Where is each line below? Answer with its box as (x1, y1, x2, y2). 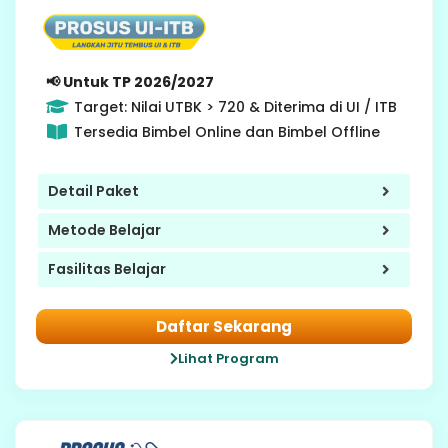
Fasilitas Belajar (48, 259, 166, 280)
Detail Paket (48, 181, 139, 202)
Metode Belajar (48, 220, 161, 241)
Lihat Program (177, 348, 279, 368)
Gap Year (317, 28, 394, 50)
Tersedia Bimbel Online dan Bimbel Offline (73, 121, 380, 142)
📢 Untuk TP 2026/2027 (46, 71, 214, 92)
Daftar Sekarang (156, 315, 292, 337)
